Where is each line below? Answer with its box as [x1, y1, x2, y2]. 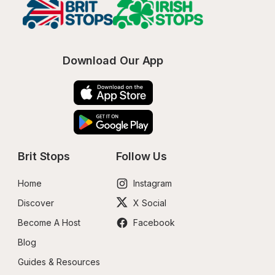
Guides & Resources [18, 257, 100, 267]
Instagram [133, 178, 172, 188]
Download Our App [62, 54, 164, 67]
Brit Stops [18, 150, 71, 163]
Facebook [133, 217, 175, 228]
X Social [133, 198, 166, 208]
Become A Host [18, 217, 80, 228]
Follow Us [116, 150, 168, 163]
